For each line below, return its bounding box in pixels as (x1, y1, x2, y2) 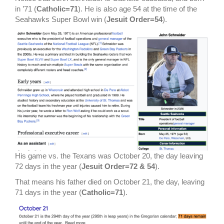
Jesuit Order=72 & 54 (81, 162, 155, 171)
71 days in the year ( (15, 188, 81, 197)
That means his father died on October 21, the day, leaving (15, 177, 204, 186)
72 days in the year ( (15, 162, 81, 171)
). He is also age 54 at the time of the (78, 4, 197, 13)
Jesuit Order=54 (106, 15, 162, 24)
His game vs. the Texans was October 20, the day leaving (15, 151, 203, 160)
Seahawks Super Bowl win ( (15, 15, 106, 24)
